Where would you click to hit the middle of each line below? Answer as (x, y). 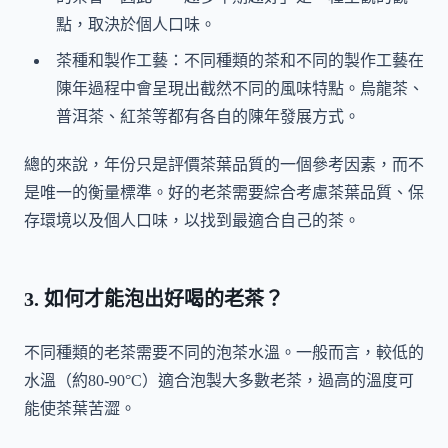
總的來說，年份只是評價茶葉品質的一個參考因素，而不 (224, 164)
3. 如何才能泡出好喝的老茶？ (154, 298)
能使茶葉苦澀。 (80, 408)
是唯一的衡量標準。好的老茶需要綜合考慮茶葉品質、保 (224, 192)
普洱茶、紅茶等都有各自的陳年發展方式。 (208, 116)
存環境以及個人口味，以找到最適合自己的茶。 (192, 220)
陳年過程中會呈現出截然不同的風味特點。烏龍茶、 (240, 88)
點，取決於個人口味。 (136, 24)
